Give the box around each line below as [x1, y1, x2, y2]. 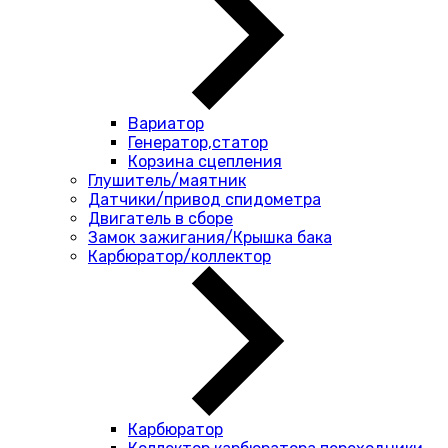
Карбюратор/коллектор [88, 247, 271, 266]
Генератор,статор [128, 133, 268, 152]
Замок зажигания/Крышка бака [88, 228, 332, 247]
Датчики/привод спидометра [88, 190, 321, 209]
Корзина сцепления [128, 152, 282, 171]
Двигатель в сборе [88, 209, 233, 228]
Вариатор [128, 114, 204, 133]
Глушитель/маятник [88, 171, 246, 190]
